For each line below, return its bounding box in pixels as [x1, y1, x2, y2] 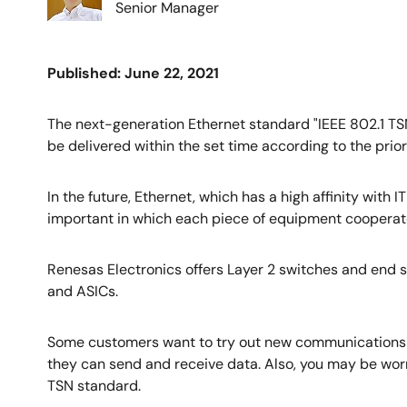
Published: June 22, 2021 [47, 64, 219, 83]
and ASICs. [47, 282, 118, 301]
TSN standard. [47, 376, 141, 395]
